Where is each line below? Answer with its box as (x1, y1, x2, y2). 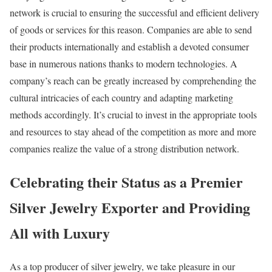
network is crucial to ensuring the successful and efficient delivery (10, 6, 259, 19)
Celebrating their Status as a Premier (10, 171, 243, 192)
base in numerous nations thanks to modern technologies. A (10, 57, 237, 70)
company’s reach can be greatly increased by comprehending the (10, 74, 256, 87)
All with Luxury (10, 222, 110, 243)
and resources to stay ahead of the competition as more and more (10, 125, 256, 138)
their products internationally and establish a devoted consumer (10, 40, 249, 53)
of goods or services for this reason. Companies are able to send (10, 23, 252, 36)
